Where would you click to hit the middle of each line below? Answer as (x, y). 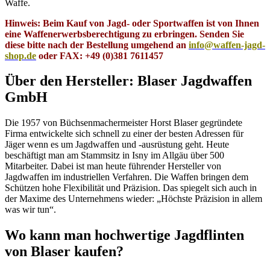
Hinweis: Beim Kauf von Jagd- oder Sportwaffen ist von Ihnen (132, 23)
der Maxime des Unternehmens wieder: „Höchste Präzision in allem (133, 199)
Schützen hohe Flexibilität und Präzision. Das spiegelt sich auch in (131, 188)
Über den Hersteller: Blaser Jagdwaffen (128, 81)
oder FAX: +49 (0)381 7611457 (100, 55)
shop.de (20, 55)
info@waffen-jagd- (227, 45)
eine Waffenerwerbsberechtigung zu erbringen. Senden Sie (124, 34)
